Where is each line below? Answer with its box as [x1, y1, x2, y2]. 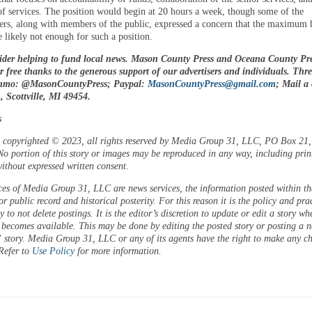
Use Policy [32, 246, 75, 257]
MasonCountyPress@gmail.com [148, 79, 276, 90]
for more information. [75, 246, 162, 257]
